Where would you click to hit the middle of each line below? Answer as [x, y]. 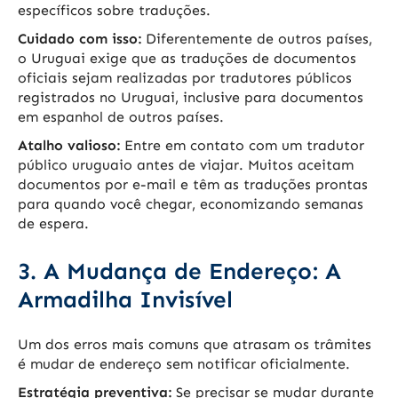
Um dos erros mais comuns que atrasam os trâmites [195, 345]
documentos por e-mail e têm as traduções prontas [193, 185]
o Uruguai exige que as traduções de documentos [187, 59]
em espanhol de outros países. [121, 117]
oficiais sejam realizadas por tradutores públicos [185, 78]
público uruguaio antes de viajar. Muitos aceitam [186, 165]
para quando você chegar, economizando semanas [191, 204]
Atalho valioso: [69, 146]
